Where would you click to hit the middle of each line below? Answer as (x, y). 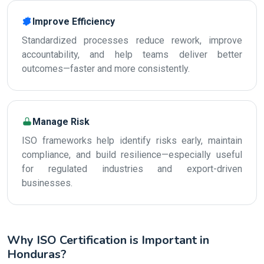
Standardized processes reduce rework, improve (132, 40)
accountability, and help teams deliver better (132, 55)
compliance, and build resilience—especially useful (132, 155)
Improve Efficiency (74, 22)
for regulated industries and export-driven (132, 169)
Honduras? (37, 254)
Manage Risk (61, 122)
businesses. (47, 183)
